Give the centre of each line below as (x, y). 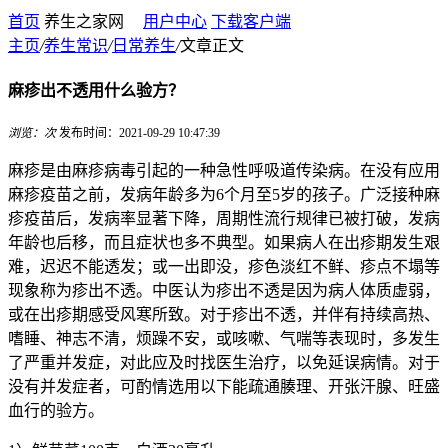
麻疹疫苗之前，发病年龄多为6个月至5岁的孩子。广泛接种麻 (224, 194)
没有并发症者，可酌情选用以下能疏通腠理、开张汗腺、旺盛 (224, 386)
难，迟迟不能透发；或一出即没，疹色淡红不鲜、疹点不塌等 (224, 266)
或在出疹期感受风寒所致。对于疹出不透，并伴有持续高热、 (224, 314)
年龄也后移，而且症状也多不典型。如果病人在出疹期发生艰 (224, 242)
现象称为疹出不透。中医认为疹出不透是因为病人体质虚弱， (224, 290)
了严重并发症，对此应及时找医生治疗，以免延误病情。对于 (224, 362)
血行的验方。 (56, 410)
